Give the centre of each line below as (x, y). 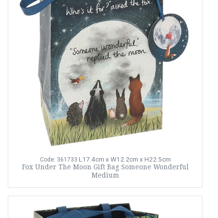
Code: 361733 (58, 160)
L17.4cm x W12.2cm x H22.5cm (125, 159)
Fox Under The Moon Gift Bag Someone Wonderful (105, 167)
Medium (105, 175)
